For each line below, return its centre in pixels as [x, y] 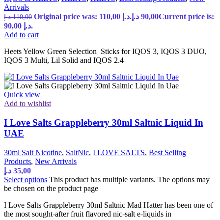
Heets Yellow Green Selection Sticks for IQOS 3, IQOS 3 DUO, [105, 52]
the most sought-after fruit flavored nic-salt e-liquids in [88, 214]
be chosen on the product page [51, 188]
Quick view [22, 95]
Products [17, 161]
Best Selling [167, 152]
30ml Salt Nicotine [33, 152]
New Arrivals [56, 161]
